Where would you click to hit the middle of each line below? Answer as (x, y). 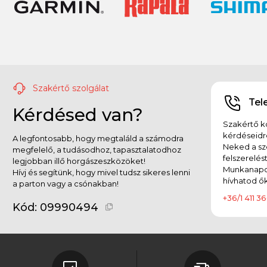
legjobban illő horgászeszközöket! (79, 161)
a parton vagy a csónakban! (66, 183)
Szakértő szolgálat (70, 88)
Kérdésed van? (78, 114)
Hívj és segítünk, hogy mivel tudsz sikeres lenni (101, 172)
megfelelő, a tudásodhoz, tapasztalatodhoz (97, 149)
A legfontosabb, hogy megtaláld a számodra (98, 138)
